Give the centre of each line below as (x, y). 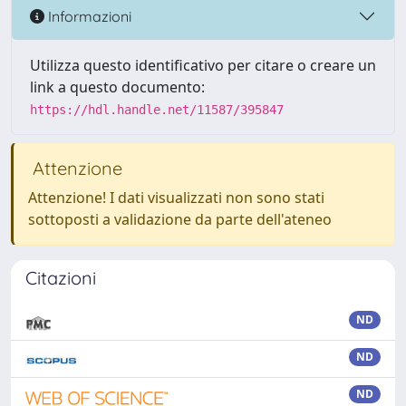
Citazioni (61, 278)
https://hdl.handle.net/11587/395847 (157, 110)
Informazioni (88, 16)
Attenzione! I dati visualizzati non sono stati (176, 198)
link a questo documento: (117, 87)
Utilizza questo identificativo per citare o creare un (203, 65)
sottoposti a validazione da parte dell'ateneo (180, 219)
